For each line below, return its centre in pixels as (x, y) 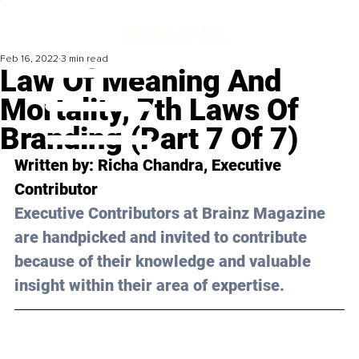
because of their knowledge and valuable (165, 262)
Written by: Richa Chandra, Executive (150, 165)
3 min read (85, 59)
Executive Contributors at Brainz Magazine (172, 214)
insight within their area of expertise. (149, 286)
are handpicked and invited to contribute (163, 238)
